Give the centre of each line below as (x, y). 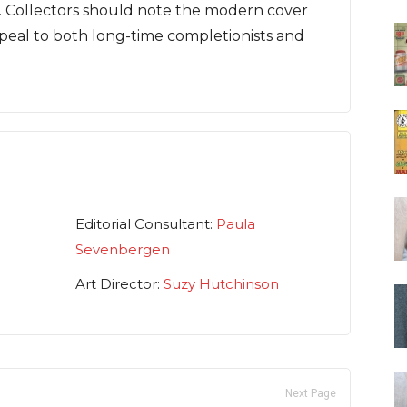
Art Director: (119, 284)
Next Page (311, 394)
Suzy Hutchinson (221, 284)
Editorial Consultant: (146, 224)
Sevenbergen (123, 250)
